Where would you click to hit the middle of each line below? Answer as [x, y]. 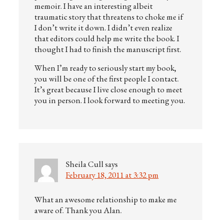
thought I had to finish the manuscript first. [108, 49]
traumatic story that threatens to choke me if [109, 17]
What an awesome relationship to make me [105, 199]
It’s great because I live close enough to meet [108, 89]
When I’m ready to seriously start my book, [105, 68]
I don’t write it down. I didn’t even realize [103, 27]
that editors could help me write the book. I [107, 38]
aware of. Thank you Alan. [78, 210]
